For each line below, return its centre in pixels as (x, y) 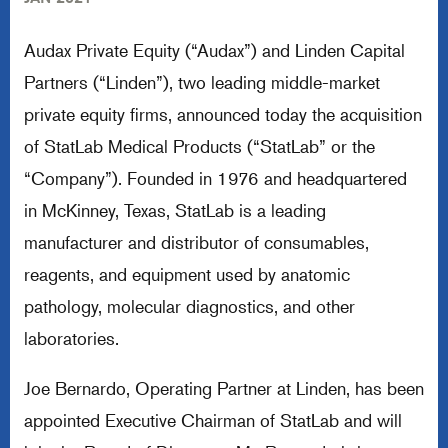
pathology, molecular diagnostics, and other (189, 306)
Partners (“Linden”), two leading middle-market (202, 82)
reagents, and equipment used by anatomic (187, 274)
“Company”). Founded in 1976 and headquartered (215, 178)
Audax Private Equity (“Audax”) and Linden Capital (214, 50)
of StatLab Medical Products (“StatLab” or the (199, 146)
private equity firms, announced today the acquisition (223, 114)
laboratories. (71, 338)
